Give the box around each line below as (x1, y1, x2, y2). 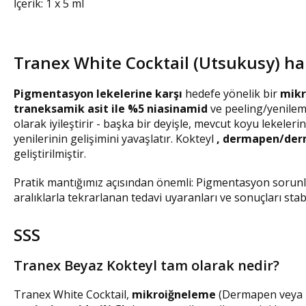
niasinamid (147, 101, 208, 117)
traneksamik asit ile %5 (14, 101, 144, 117)
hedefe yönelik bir (182, 86, 280, 102)
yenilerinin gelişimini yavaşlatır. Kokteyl (14, 131, 217, 147)
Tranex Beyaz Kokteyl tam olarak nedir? (14, 256, 279, 275)
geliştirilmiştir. (14, 146, 86, 162)
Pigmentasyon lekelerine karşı (14, 86, 182, 102)
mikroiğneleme (132, 287, 216, 303)
